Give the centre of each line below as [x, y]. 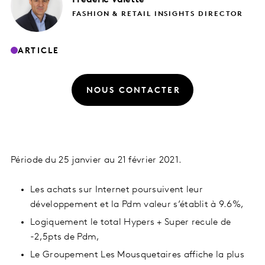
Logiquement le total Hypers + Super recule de [131, 223]
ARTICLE [39, 51]
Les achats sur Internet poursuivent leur [117, 190]
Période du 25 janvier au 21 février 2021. [96, 161]
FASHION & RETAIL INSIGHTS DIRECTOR [158, 14]
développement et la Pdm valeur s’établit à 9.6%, [137, 205]
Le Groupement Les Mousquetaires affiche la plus [138, 255]
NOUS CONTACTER [133, 91]
